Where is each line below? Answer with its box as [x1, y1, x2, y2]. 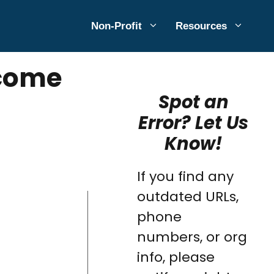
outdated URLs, [137, 187, 239, 206]
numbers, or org [137, 228, 248, 246]
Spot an [158, 90, 229, 114]
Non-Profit [91, 20, 142, 32]
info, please [137, 248, 215, 267]
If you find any [137, 167, 234, 186]
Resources [176, 20, 227, 32]
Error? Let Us [138, 111, 249, 135]
